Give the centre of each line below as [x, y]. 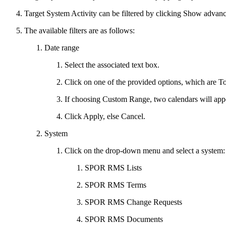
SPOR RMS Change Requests [133, 202]
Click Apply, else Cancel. [105, 116]
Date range [62, 47]
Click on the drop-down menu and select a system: [145, 150]
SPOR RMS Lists [113, 167]
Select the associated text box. [112, 65]
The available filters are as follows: [79, 30]
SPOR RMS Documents [124, 219]
